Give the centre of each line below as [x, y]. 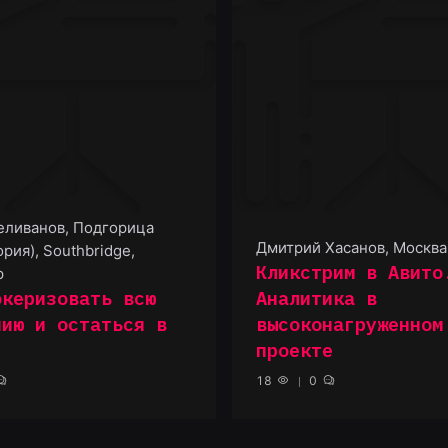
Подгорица [113, 227]
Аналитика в [316, 297]
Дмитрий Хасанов [320, 247]
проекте [294, 349]
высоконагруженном [349, 323]
